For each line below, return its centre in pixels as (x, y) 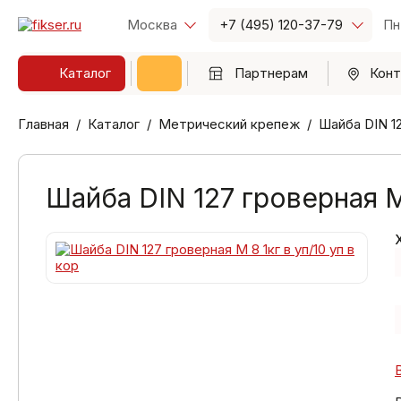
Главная (43, 124)
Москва (152, 25)
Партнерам (271, 73)
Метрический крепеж (229, 124)
